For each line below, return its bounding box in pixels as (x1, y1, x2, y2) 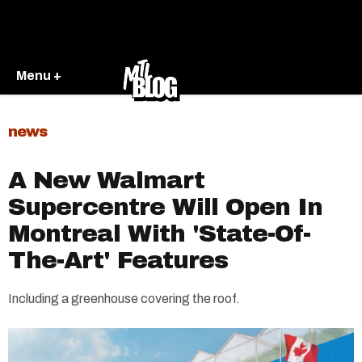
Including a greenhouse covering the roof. (8, 292, 240, 305)
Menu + (16, 68, 61, 82)
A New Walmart (8, 167, 204, 193)
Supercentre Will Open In (8, 194, 322, 220)
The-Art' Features (8, 247, 228, 273)
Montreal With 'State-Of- (8, 221, 310, 246)
